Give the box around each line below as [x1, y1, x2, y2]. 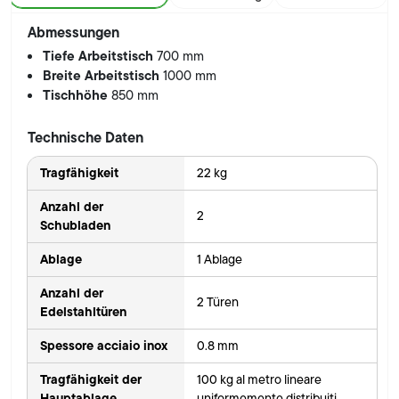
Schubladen [39, 215, 110, 235]
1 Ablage [196, 249, 242, 268]
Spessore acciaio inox [39, 335, 167, 355]
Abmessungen [27, 20, 119, 43]
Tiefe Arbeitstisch [43, 45, 158, 66]
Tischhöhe [43, 84, 112, 105]
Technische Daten [27, 126, 143, 148]
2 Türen [196, 292, 239, 311]
